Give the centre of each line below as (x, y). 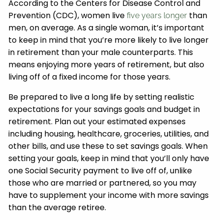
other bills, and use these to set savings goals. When (108, 146)
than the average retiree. (58, 207)
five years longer (157, 15)
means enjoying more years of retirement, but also (107, 64)
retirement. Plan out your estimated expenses (97, 121)
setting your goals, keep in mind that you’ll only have (109, 158)
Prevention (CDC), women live (68, 15)
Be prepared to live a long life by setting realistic (102, 97)
